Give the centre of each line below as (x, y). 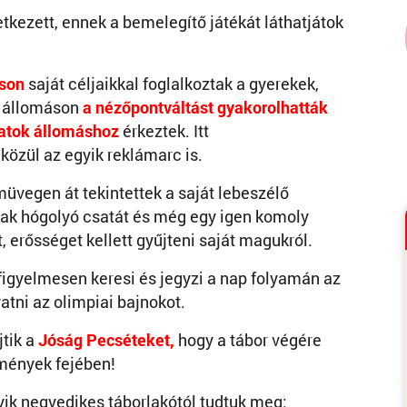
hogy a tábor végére (248, 340)
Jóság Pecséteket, (106, 340)
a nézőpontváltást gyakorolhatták (205, 108)
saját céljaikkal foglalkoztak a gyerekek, (174, 84)
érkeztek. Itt (164, 131)
